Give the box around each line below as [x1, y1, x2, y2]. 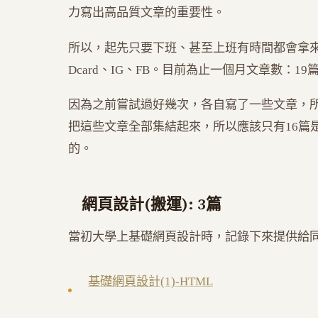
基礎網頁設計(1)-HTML [88, 275, 213, 289]
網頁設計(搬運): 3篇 [82, 193, 221, 215]
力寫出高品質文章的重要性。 [68, 6, 225, 20]
